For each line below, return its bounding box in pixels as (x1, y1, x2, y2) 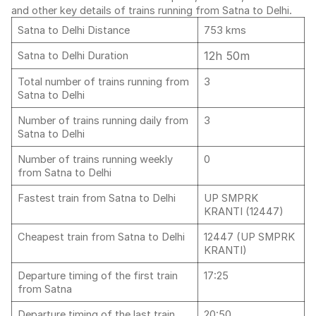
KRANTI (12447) (204, 205, 284, 218)
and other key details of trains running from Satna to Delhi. (11, 4, 295, 17)
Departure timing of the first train (18, 269, 178, 282)
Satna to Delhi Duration (18, 49, 128, 62)
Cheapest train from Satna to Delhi (18, 231, 188, 243)
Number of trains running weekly (18, 153, 173, 166)
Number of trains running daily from (18, 114, 188, 127)
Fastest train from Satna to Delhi (18, 192, 178, 205)
